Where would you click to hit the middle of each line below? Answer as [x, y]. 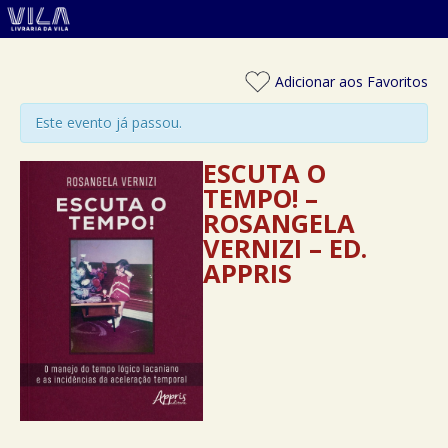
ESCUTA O [265, 173]
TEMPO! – [261, 198]
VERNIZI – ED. [285, 248]
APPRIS [248, 273]
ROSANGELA [279, 223]
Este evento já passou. [108, 122]
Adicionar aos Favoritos [349, 81]
